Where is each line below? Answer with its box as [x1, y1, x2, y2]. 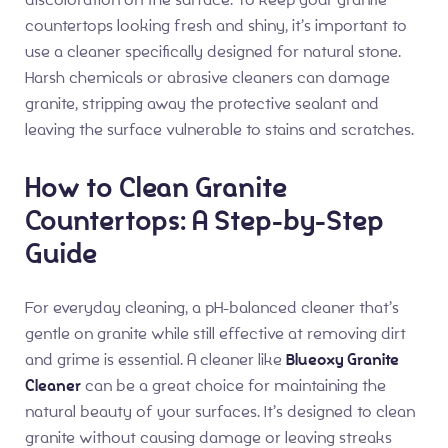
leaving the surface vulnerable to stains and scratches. [25, 119, 414, 141]
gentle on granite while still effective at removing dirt [25, 322, 406, 344]
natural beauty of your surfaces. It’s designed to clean [25, 400, 415, 422]
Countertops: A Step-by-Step [25, 201, 384, 241]
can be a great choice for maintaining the [81, 374, 386, 396]
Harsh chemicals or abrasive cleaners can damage [25, 67, 390, 89]
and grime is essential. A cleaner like [25, 348, 286, 370]
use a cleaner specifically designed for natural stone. [25, 41, 401, 63]
